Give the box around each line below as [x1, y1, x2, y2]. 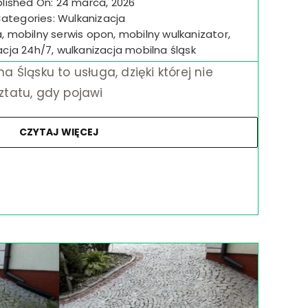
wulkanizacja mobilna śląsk [56, 42, 196, 57]
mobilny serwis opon [7, 26, 114, 41]
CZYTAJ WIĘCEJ [19, 124, 100, 139]
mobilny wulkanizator [118, 26, 228, 41]
